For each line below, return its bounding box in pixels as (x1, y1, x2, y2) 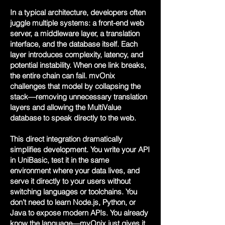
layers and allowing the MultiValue (10, 102, 121, 112)
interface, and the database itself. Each (10, 39, 138, 49)
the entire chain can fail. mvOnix (10, 71, 115, 80)
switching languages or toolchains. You (10, 187, 137, 196)
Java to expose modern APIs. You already (10, 208, 148, 217)
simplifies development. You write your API (10, 145, 150, 154)
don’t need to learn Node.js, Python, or (10, 197, 136, 207)
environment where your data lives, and (10, 166, 140, 175)
